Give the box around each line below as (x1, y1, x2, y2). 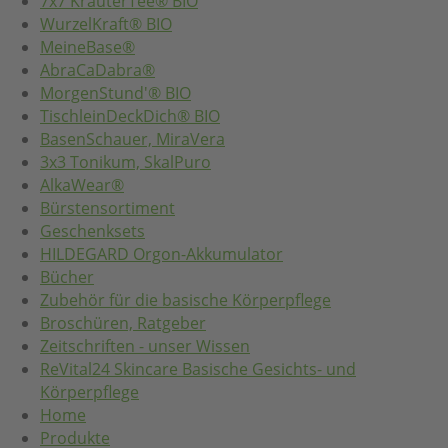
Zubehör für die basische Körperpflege (40, 289, 331, 312)
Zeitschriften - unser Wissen (40, 335, 250, 358)
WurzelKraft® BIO (40, 13, 172, 36)
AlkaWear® (40, 174, 124, 197)
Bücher (40, 266, 94, 289)
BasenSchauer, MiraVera (40, 128, 225, 151)
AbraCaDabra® (40, 59, 155, 82)
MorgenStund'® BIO (40, 82, 191, 105)
